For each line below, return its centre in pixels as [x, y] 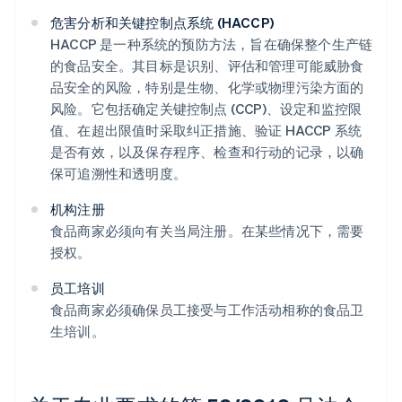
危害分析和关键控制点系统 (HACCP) [162, 23]
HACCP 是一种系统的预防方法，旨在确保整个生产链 [212, 44]
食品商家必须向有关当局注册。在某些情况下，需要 [207, 231]
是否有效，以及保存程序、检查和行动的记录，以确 [207, 152]
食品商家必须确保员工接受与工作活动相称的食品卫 [207, 310]
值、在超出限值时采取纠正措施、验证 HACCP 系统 [206, 131]
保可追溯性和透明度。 [118, 174]
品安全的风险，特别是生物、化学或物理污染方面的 [207, 87]
